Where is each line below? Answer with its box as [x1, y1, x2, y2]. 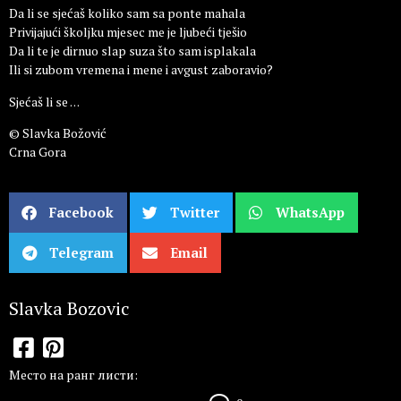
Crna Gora [9, 143, 66, 161]
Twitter [170, 202, 219, 221]
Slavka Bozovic [9, 295, 130, 320]
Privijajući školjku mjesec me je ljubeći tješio [9, 23, 247, 41]
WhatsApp [276, 202, 345, 221]
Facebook [49, 202, 114, 221]
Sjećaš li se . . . [9, 92, 80, 110]
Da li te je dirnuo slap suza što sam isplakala [9, 42, 256, 60]
